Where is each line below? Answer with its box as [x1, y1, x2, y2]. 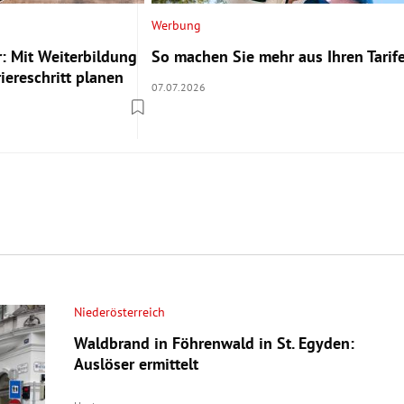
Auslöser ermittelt [73, 353, 198, 375]
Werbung [151, 16, 202, 33]
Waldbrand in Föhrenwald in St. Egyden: [73, 333, 354, 354]
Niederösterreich [73, 304, 166, 321]
